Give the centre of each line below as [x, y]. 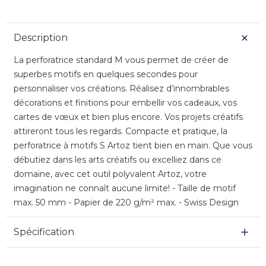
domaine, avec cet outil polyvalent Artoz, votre [110, 174]
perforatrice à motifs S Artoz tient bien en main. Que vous [133, 145]
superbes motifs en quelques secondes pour [105, 74]
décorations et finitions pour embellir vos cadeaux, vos [125, 102]
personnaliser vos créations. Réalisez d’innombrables [121, 88]
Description [40, 37]
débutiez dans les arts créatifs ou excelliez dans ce [117, 159]
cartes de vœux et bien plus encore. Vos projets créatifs [128, 117]
